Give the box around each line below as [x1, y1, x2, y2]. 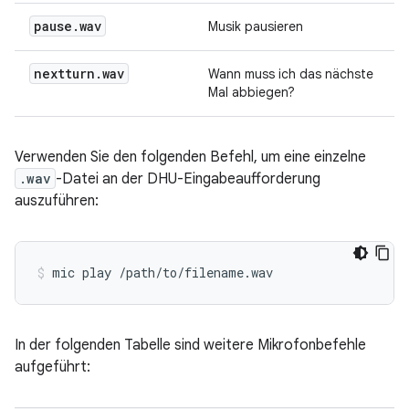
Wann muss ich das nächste [208, 66, 373, 83]
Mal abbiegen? [208, 84, 295, 101]
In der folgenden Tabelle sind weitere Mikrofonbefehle [15, 336, 366, 355]
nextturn [34, 65, 95, 83]
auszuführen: [15, 192, 99, 211]
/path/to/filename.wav [119, 264, 273, 282]
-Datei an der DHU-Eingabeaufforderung [56, 170, 320, 189]
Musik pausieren [208, 18, 303, 36]
